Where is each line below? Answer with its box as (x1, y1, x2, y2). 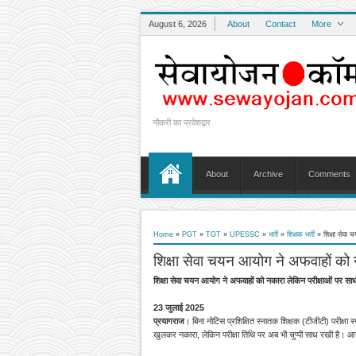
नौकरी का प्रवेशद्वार (153, 118, 211, 127)
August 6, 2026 (149, 19, 207, 29)
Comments (308, 169, 350, 179)
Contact (265, 19, 296, 29)
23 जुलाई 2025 (153, 303, 204, 312)
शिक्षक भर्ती (287, 230, 315, 238)
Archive (253, 169, 283, 179)
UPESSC (230, 230, 260, 238)
